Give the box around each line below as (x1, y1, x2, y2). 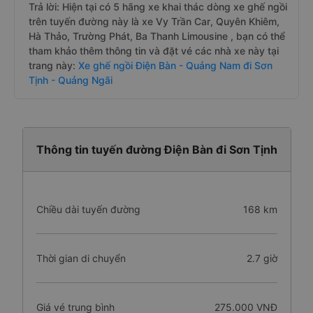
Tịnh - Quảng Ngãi (29, 74, 112, 86)
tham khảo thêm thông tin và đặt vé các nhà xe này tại (29, 45, 279, 57)
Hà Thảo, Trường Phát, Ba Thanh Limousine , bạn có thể (29, 30, 285, 42)
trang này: (29, 59, 75, 71)
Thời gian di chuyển (36, 252, 126, 264)
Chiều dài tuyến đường (36, 203, 140, 215)
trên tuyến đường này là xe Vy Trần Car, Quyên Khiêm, (29, 15, 279, 27)
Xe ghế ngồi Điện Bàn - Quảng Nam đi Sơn (75, 59, 272, 71)
